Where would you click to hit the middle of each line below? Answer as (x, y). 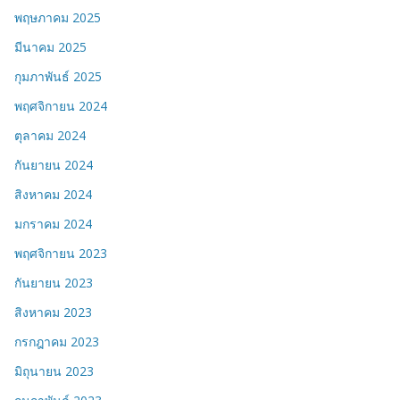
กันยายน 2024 (54, 165)
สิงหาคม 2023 (53, 312)
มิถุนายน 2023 (54, 371)
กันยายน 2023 (54, 283)
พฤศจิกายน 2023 (61, 254)
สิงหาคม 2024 (53, 195)
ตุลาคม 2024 (50, 136)
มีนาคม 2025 (50, 47)
